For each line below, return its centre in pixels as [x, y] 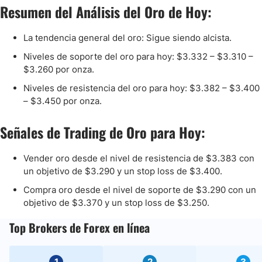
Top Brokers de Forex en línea [80, 227]
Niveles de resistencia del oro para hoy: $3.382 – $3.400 [142, 88]
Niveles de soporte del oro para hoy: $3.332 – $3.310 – [138, 56]
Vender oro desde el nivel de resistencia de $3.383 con [139, 158]
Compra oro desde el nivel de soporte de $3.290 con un [140, 190]
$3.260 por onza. [59, 69]
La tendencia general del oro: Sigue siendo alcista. [127, 38]
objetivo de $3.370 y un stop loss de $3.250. [116, 203]
